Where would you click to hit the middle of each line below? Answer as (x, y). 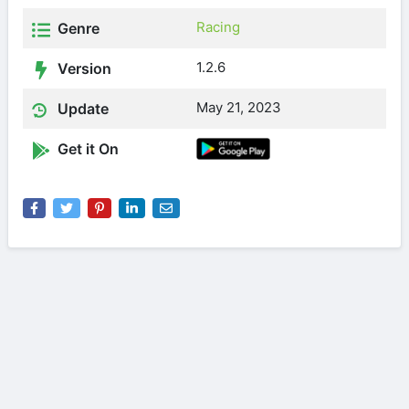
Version (83, 68)
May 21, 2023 (239, 107)
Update (81, 109)
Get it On (86, 149)
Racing (218, 27)
